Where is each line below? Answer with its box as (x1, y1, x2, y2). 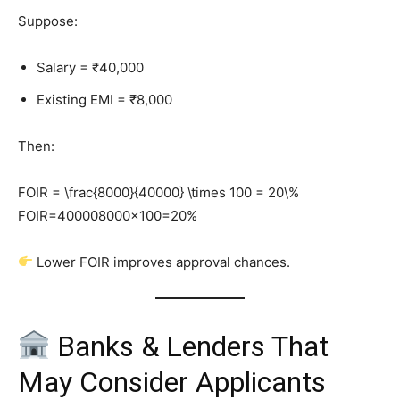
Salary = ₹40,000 (37, 58, 144, 76)
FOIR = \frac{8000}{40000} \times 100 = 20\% (18, 183, 299, 201)
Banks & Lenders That (50, 329, 329, 363)
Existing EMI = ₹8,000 (37, 90, 172, 108)
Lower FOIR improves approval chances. (33, 253, 291, 271)
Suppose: (18, 12, 78, 29)
